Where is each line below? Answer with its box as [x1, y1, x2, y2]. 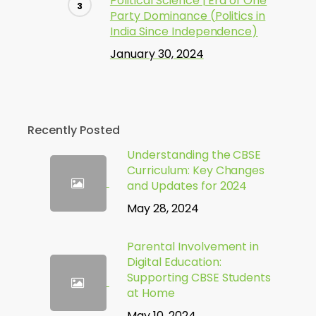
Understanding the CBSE [126, 147, 262, 163]
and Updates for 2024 [126, 178, 248, 194]
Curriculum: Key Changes [126, 162, 265, 178]
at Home [126, 285, 175, 301]
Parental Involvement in [126, 238, 260, 255]
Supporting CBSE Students [126, 269, 272, 286]
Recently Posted [27, 122, 120, 138]
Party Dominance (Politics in [109, 8, 266, 24]
